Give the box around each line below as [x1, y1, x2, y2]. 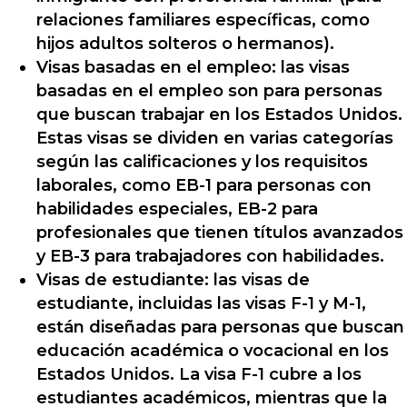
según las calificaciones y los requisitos [36, 152, 368, 173]
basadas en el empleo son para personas [36, 81, 382, 102]
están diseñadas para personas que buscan [36, 317, 404, 338]
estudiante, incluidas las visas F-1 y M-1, [36, 293, 366, 314]
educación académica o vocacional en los [36, 341, 389, 362]
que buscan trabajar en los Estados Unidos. [36, 104, 402, 125]
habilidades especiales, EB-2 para [36, 199, 318, 220]
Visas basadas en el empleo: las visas [36, 57, 350, 78]
